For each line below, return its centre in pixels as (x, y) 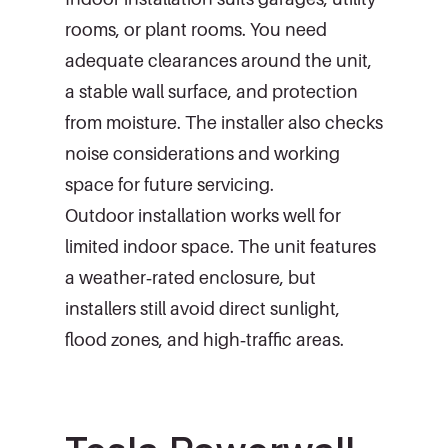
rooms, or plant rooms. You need (196, 29)
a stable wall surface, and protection (211, 91)
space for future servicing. (169, 184)
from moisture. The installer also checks (224, 122)
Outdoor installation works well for (203, 215)
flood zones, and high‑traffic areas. (204, 339)
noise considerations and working (202, 153)
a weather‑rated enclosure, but (190, 277)
